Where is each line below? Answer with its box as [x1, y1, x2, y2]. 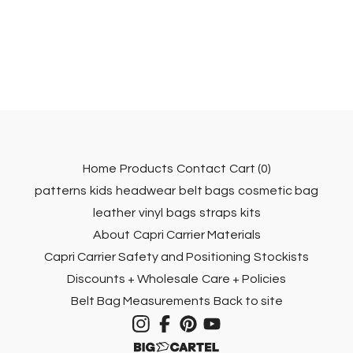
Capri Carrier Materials [132, 229, 261, 241]
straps [199, 206, 237, 219]
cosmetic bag [238, 184, 318, 197]
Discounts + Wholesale [67, 273, 199, 285]
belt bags [179, 184, 235, 197]
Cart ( [229, 162, 261, 175]
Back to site [213, 295, 283, 307]
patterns [35, 184, 87, 197]
